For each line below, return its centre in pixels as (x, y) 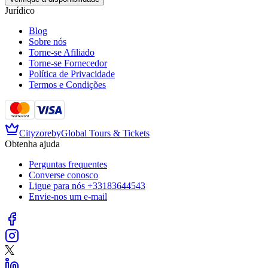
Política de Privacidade (72, 74)
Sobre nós (48, 41)
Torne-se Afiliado (62, 52)
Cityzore (35, 133)
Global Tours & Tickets (105, 133)
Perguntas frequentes (68, 164)
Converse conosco (63, 175)
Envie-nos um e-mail (68, 196)
